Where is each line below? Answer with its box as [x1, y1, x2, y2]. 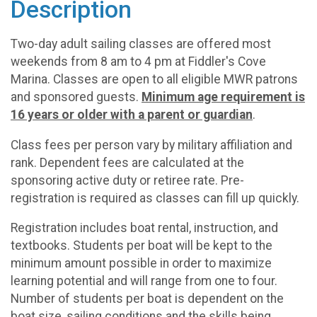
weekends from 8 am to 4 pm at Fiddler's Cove [11, 54, 266, 69]
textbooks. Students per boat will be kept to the [11, 238, 272, 253]
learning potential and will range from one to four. [11, 274, 277, 289]
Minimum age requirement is [142, 89, 305, 104]
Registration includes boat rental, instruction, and [11, 221, 278, 236]
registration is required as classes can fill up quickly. [11, 190, 299, 205]
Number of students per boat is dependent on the [11, 292, 284, 306]
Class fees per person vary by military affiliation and [11, 137, 292, 152]
